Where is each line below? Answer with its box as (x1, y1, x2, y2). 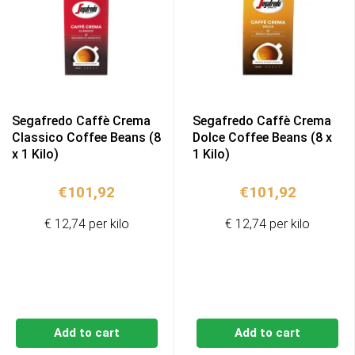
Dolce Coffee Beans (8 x (193, 130, 333, 146)
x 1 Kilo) (12, 147, 59, 162)
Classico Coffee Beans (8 (12, 130, 161, 146)
